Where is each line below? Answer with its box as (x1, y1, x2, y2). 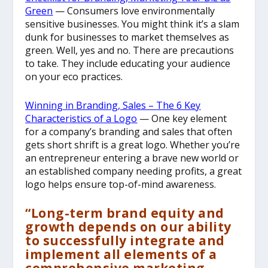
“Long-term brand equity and (25, 204, 224, 221)
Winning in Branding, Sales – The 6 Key (25, 98, 201, 112)
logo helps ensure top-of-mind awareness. (25, 177, 217, 191)
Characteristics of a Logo (25, 111, 138, 125)
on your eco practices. (25, 70, 123, 84)
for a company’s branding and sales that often (25, 124, 233, 138)
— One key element (137, 111, 227, 125)
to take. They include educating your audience (25, 57, 231, 71)
